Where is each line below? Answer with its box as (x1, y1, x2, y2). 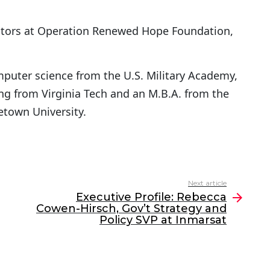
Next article (188, 178, 227, 188)
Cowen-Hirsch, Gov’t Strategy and (36, 202, 227, 216)
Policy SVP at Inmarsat (99, 213, 227, 227)
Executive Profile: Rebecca (76, 190, 227, 204)
